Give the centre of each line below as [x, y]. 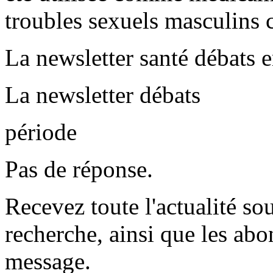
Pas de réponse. [79, 169]
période [41, 132]
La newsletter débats [103, 95]
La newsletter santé [97, 58]
